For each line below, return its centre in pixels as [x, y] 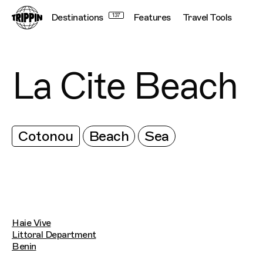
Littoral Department [54, 235]
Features [152, 18]
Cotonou [46, 136]
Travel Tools [207, 18]
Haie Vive [31, 223]
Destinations [77, 18]
